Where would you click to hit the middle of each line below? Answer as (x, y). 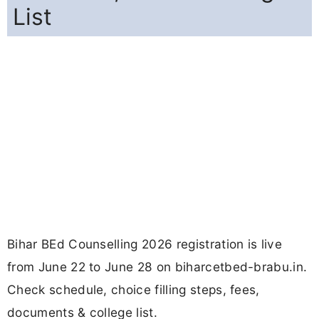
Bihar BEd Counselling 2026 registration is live (145, 244)
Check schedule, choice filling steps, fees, (134, 290)
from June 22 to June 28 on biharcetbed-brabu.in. (157, 267)
